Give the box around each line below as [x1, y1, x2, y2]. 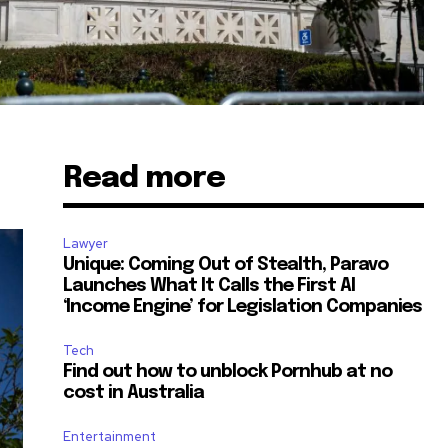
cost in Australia [63, 384, 205, 403]
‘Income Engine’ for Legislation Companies [63, 298, 423, 317]
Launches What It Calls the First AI [63, 277, 356, 296]
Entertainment [63, 428, 157, 446]
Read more [63, 163, 226, 195]
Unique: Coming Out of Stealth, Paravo [63, 256, 389, 275]
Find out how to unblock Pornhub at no [63, 363, 393, 382]
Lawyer [63, 235, 109, 253]
